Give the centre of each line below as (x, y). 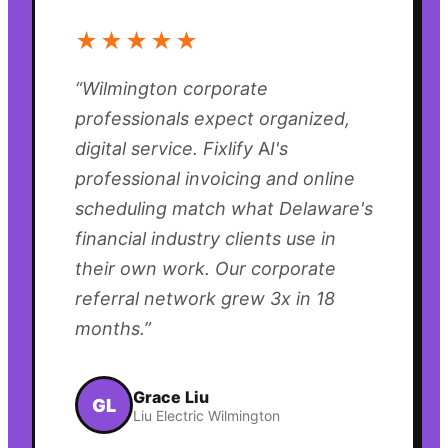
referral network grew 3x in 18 (205, 299)
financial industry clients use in (205, 239)
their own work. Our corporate (205, 269)
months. (109, 329)
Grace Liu (171, 396)
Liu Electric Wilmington (206, 415)
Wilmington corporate (175, 89)
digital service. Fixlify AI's (181, 149)
